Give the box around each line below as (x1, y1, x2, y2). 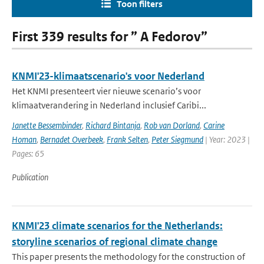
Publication (12, 171, 48, 183)
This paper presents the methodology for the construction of (12, 251, 245, 262)
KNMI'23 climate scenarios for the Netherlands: (12, 219, 223, 232)
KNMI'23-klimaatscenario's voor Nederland (12, 70, 204, 82)
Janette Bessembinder (12, 120, 82, 131)
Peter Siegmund (151, 134, 203, 145)
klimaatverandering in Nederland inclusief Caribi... (12, 100, 206, 111)
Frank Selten (107, 134, 148, 145)
